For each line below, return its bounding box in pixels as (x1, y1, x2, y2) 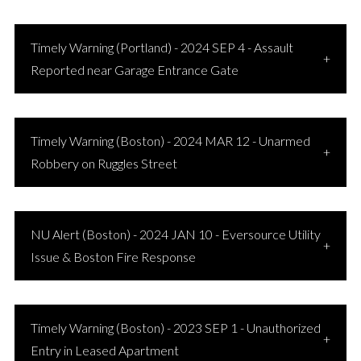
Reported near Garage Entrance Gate (30, 62, 239, 77)
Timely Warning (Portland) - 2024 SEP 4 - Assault (30, 39, 293, 55)
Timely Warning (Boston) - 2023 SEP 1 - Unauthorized (30, 320, 321, 335)
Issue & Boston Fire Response (30, 249, 196, 264)
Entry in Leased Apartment (30, 342, 179, 358)
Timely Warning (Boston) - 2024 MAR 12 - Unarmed (30, 133, 310, 148)
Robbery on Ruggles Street (30, 156, 177, 171)
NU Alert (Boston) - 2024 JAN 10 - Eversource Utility (30, 226, 321, 242)
